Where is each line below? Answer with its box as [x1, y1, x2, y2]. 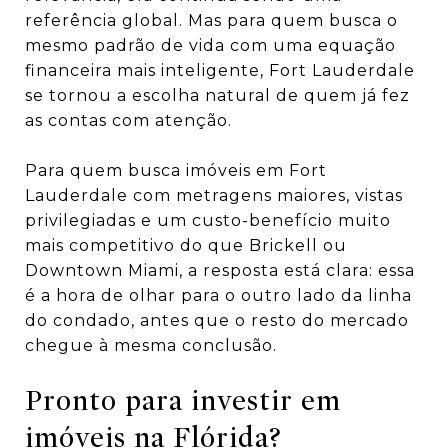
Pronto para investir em [25, 384, 341, 419]
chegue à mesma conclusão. [25, 336, 277, 356]
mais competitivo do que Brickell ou [25, 236, 347, 256]
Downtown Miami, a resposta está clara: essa [25, 261, 415, 281]
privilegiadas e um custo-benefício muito [25, 211, 391, 231]
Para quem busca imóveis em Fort [25, 161, 327, 181]
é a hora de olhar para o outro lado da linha [25, 286, 412, 306]
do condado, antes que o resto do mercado [25, 311, 409, 331]
